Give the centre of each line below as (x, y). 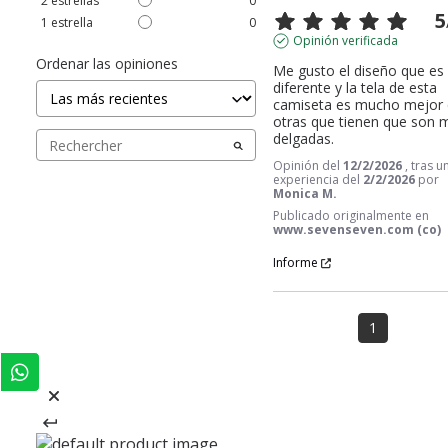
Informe (296, 263)
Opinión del (308, 166)
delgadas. (304, 139)
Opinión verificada (346, 41)
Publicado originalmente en (351, 216)
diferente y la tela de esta (355, 88)
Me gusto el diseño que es (359, 71)
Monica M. (305, 194)
